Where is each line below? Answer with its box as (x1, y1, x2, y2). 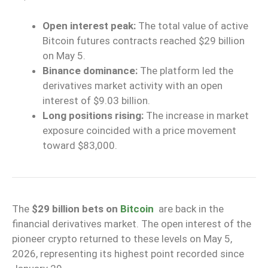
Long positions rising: (42, 109, 144, 122)
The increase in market (144, 109, 249, 122)
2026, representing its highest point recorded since (12, 248, 244, 260)
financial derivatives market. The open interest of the (12, 218, 251, 230)
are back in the (156, 203, 224, 215)
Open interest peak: (42, 20, 136, 32)
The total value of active (136, 20, 248, 32)
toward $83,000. (42, 139, 117, 152)
